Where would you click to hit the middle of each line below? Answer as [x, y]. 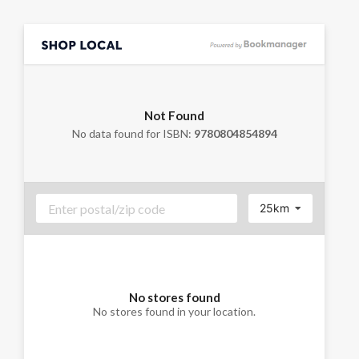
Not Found [174, 115]
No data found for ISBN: [133, 133]
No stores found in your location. [174, 311]
